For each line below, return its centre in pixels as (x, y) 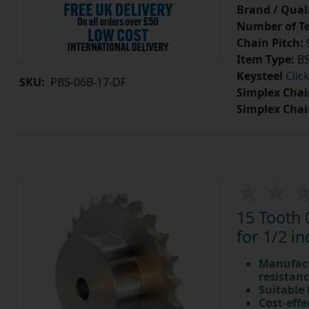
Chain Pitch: (270, 43)
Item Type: (265, 60)
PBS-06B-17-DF (88, 82)
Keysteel (259, 76)
